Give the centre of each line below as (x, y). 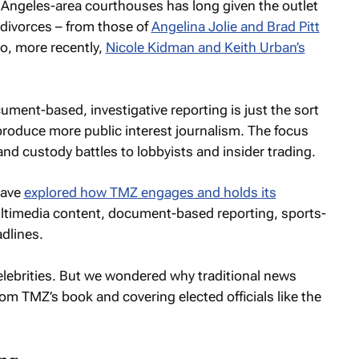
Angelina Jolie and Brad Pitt (235, 26)
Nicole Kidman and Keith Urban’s (205, 47)
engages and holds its (207, 192)
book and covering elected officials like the (190, 296)
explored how (67, 192)
